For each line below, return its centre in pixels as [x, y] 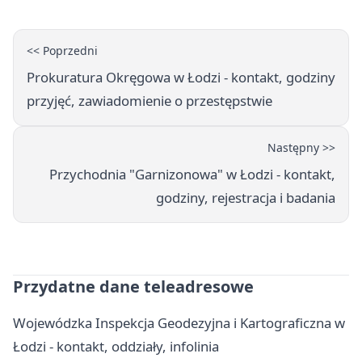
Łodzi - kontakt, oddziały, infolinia [116, 346]
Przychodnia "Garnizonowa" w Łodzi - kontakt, [192, 174]
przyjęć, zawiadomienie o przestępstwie [149, 100]
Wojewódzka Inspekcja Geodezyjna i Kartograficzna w [179, 322]
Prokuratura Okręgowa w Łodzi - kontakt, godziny [181, 77]
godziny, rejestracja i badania [246, 197]
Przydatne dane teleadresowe [133, 286]
